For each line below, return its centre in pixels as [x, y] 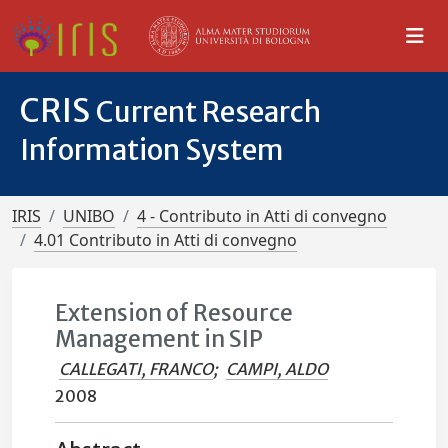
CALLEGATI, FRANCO [136, 369]
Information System [152, 150]
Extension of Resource [174, 313]
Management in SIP [159, 339]
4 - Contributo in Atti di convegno [262, 216]
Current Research [208, 112]
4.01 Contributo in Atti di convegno [165, 240]
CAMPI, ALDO [277, 369]
